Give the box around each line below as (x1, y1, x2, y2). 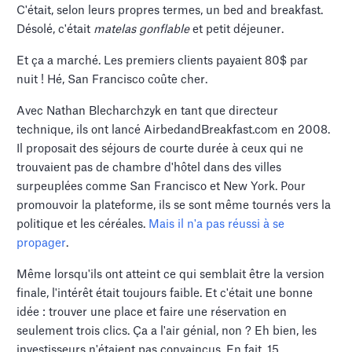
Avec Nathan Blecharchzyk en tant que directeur (16, 105, 279, 118)
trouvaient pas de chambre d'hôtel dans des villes (16, 162, 282, 174)
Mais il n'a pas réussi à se (148, 218, 285, 231)
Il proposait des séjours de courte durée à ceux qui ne (16, 143, 304, 156)
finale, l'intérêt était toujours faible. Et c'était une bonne (16, 288, 313, 300)
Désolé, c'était (16, 24, 94, 36)
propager (16, 237, 67, 250)
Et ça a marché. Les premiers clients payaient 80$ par (16, 55, 309, 68)
